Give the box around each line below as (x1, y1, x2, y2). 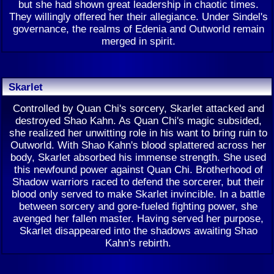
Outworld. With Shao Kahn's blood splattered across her (10, 139, 266, 151)
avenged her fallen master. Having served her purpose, (13, 212, 264, 224)
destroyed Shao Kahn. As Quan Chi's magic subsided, (15, 114, 262, 127)
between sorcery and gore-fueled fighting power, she (19, 200, 257, 212)
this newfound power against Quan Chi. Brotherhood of (13, 163, 263, 176)
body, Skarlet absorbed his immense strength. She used (10, 151, 266, 163)
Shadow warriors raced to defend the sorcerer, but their (12, 176, 264, 188)
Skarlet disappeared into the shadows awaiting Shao (19, 224, 257, 237)
